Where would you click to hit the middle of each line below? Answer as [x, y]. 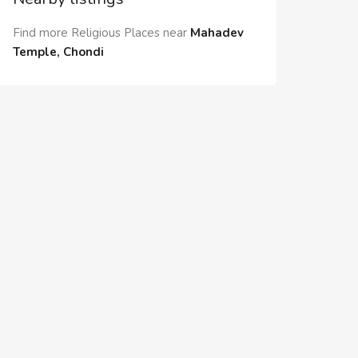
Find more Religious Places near [100, 33]
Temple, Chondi [58, 52]
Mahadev [217, 33]
